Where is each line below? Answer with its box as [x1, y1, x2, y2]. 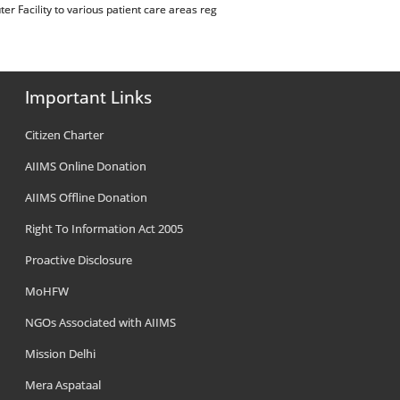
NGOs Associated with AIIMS [25, 314, 177, 330]
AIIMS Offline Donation [25, 189, 148, 205]
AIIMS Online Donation [25, 158, 147, 174]
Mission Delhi [25, 346, 96, 362]
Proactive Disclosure [25, 252, 133, 268]
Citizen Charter [25, 127, 104, 143]
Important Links [25, 86, 153, 109]
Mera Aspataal [25, 377, 102, 393]
